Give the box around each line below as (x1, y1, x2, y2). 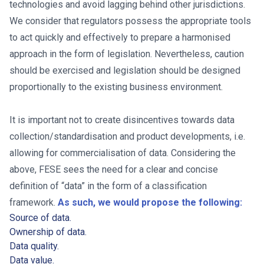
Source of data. (9, 212, 71, 223)
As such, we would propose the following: (58, 197, 242, 208)
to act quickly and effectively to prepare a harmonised (9, 32, 230, 43)
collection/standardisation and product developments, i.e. (9, 131, 245, 142)
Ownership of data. (9, 226, 87, 237)
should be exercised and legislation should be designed (9, 65, 240, 76)
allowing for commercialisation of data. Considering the (9, 147, 236, 159)
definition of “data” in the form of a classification (9, 180, 207, 192)
